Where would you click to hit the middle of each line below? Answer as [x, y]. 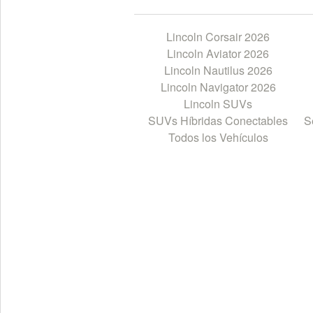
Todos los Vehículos [218, 138]
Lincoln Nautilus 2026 [218, 71]
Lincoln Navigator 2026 [218, 87]
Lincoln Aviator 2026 [218, 54]
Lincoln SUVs [218, 104]
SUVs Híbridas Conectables [218, 121]
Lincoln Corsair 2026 [218, 37]
